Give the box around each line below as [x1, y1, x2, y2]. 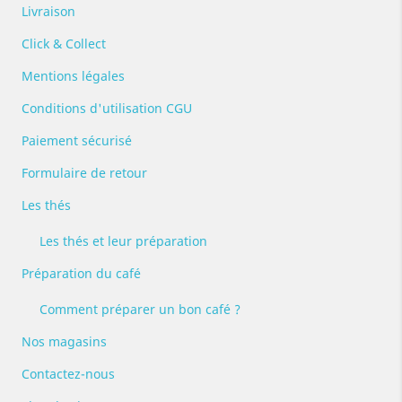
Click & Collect [21, 35, 106, 52]
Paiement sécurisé [21, 132, 132, 149]
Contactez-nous [21, 365, 115, 382]
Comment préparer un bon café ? [39, 301, 240, 318]
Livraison [21, 3, 75, 20]
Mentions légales [21, 67, 125, 84]
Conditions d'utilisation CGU [21, 100, 192, 117]
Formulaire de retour [21, 164, 147, 181]
